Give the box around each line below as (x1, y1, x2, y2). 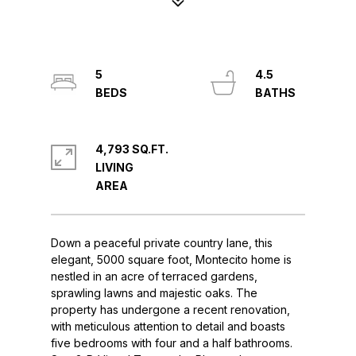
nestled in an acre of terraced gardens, (51, 269, 257, 283)
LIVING (95, 161, 133, 174)
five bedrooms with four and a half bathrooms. (51, 336, 292, 350)
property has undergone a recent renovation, (51, 303, 290, 316)
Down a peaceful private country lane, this (51, 236, 273, 250)
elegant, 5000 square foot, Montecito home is (51, 253, 292, 266)
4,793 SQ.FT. (95, 142, 168, 156)
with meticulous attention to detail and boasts (51, 319, 285, 333)
